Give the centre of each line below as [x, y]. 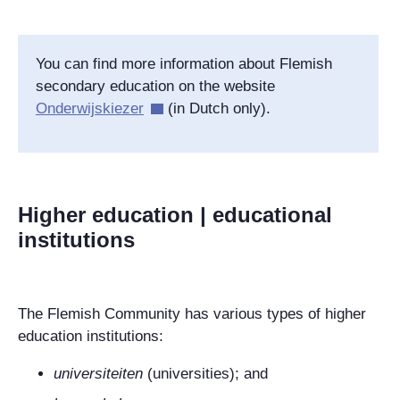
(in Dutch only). [217, 108]
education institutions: [91, 336]
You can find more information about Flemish [184, 63]
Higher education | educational [175, 214]
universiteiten [98, 373]
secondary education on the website [155, 86]
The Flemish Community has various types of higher [192, 313]
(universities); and [205, 373]
